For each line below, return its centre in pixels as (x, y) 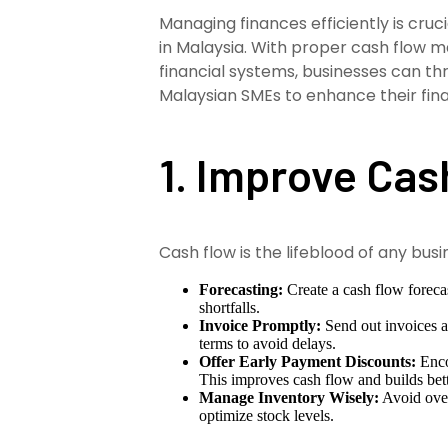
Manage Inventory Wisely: (289, 397)
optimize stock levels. (267, 415)
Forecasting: (241, 289)
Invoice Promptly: (260, 325)
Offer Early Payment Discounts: (308, 361)
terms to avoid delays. (268, 343)
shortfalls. (230, 307)
